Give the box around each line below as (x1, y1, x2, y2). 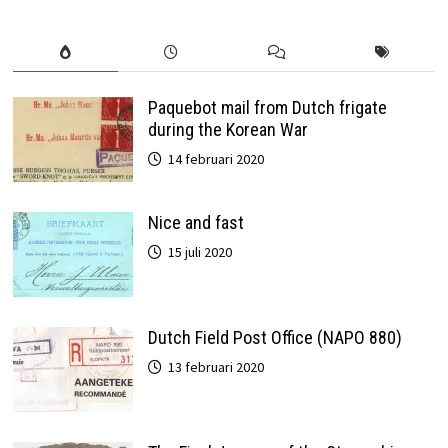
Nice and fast (147, 211, 244, 233)
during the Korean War (147, 118, 308, 140)
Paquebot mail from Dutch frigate (147, 96, 387, 118)
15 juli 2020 (167, 242, 232, 261)
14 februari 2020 (167, 149, 264, 168)
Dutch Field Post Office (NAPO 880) (147, 326, 402, 348)
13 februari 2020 (167, 357, 264, 376)
